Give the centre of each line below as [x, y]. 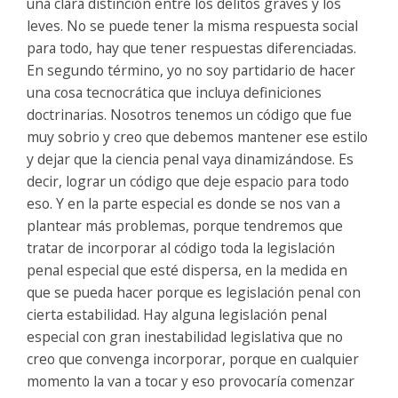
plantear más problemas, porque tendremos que [185, 225]
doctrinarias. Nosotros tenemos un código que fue [189, 114]
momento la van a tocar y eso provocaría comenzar [191, 381]
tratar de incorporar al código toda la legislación [181, 247]
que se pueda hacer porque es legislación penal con [194, 292]
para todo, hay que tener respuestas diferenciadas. [191, 48]
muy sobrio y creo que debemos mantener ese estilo [197, 136]
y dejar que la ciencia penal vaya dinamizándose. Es [190, 159]
